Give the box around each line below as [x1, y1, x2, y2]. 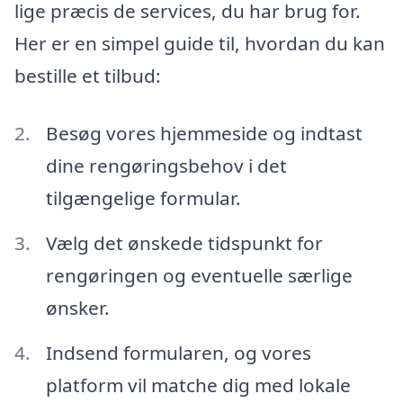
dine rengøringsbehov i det [45, 152, 287, 178]
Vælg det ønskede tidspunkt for [45, 229, 323, 255]
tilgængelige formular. [45, 184, 241, 210]
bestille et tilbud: [14, 63, 161, 89]
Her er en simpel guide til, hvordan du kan [14, 31, 385, 57]
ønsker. [45, 294, 110, 320]
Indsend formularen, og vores [45, 339, 311, 365]
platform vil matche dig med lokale [45, 372, 351, 398]
